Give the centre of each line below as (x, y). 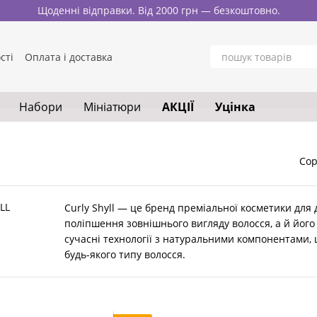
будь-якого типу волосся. (125, 254)
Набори (41, 107)
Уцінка (235, 107)
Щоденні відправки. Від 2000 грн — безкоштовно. (158, 10)
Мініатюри (112, 107)
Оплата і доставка (69, 57)
